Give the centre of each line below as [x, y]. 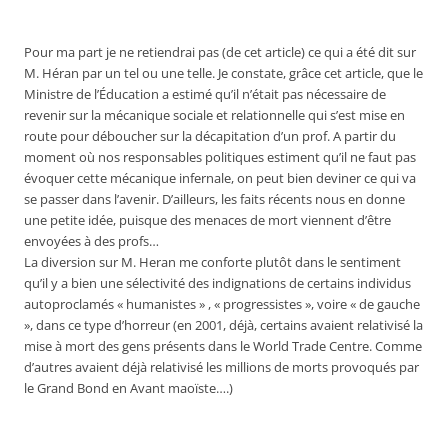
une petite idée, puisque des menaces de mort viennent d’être [207, 220]
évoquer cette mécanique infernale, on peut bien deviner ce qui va [220, 178]
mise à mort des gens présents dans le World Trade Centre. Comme [223, 346]
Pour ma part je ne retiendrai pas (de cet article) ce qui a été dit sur [220, 52]
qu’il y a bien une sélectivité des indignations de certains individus [217, 283]
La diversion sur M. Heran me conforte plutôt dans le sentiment [212, 262]
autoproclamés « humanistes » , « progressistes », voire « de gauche [222, 304]
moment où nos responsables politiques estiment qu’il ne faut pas [220, 157]
